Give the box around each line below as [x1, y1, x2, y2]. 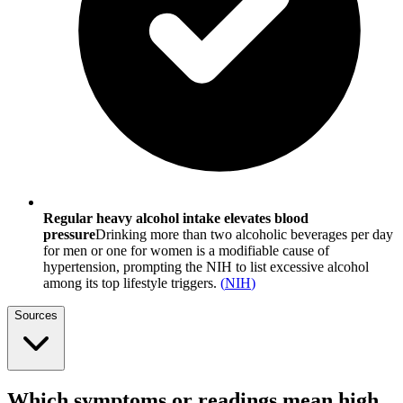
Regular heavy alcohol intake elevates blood [43, 210, 309, 227]
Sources [14, 309, 58, 323]
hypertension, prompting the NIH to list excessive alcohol [43, 259, 369, 275]
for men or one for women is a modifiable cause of [43, 243, 329, 259]
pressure [43, 227, 95, 243]
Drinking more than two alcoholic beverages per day [95, 227, 393, 243]
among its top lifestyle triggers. [43, 275, 217, 291]
